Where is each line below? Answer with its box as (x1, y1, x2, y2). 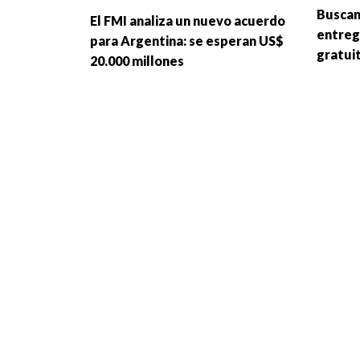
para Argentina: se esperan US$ (90, 33, 284, 49)
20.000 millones (90, 53, 184, 69)
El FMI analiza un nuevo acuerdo (90, 13, 285, 29)
